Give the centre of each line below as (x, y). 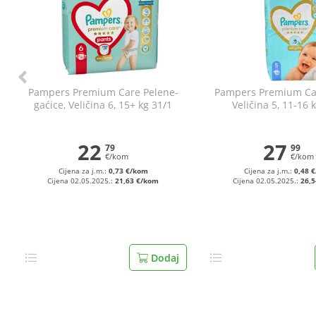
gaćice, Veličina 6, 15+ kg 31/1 (103, 105)
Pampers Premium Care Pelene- (103, 92)
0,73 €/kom (128, 171)
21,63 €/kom (137, 181)
